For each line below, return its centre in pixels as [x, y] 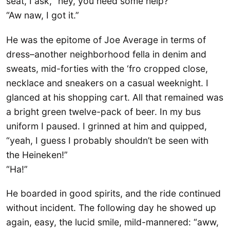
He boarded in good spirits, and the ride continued [113, 193]
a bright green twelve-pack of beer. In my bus [103, 111]
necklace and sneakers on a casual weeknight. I [107, 83]
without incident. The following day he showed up [111, 208]
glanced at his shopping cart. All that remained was [115, 97]
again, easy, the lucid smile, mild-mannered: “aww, [112, 222]
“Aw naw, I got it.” [43, 15]
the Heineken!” [37, 155]
